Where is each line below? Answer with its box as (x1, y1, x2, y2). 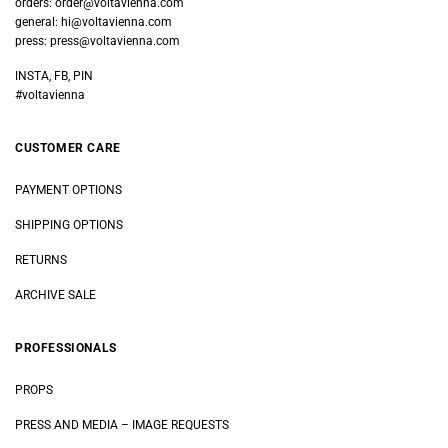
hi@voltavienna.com (61, 15, 172, 30)
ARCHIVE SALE (15, 287, 96, 302)
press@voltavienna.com (50, 34, 180, 49)
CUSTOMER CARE (15, 141, 121, 156)
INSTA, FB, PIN (15, 69, 93, 84)
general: (15, 15, 61, 30)
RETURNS (15, 252, 67, 267)
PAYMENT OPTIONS (15, 183, 122, 198)
